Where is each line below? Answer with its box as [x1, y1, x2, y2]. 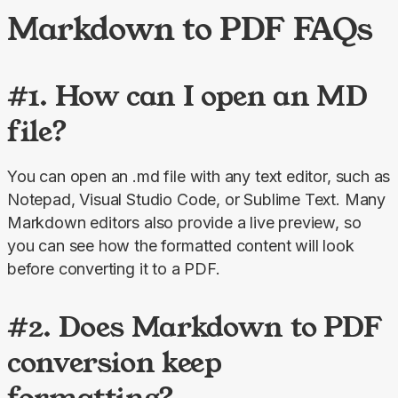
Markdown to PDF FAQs [7, 7, 374, 51]
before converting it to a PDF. [7, 259, 220, 279]
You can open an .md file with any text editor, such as [7, 167, 391, 187]
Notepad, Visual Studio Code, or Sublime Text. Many [7, 190, 386, 210]
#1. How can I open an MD [7, 76, 368, 115]
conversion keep [7, 343, 222, 382]
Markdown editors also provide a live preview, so [7, 213, 362, 233]
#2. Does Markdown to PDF [7, 307, 383, 346]
